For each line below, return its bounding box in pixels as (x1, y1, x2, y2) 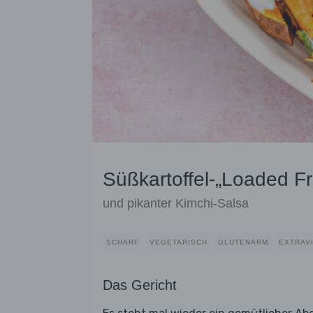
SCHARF (106, 238, 139, 247)
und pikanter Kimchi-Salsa (103, 196, 249, 211)
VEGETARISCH (150, 238, 208, 247)
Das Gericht (103, 277, 177, 293)
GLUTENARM (218, 238, 268, 247)
